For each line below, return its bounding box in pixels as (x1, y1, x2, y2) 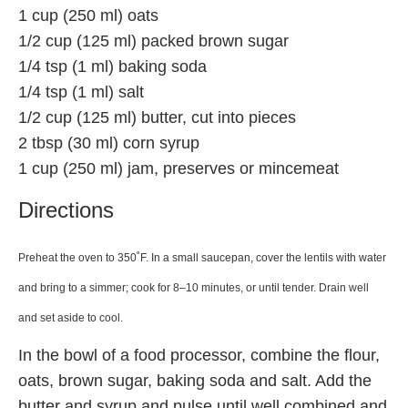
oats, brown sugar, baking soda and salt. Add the (18, 371, 372, 390)
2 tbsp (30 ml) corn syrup (18, 133, 199, 152)
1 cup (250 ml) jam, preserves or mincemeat (18, 158, 339, 178)
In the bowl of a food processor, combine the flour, (18, 345, 380, 364)
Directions (18, 197, 114, 222)
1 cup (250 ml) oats (18, 5, 158, 25)
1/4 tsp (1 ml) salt (18, 82, 144, 101)
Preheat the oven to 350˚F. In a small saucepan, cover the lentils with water (18, 250, 386, 264)
